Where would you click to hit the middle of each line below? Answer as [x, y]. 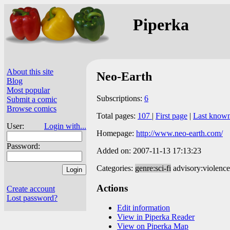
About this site [30, 72]
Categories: [116, 168]
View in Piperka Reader [156, 217]
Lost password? [32, 198]
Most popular [28, 90]
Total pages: [117, 116]
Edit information [143, 208]
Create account [31, 189]
